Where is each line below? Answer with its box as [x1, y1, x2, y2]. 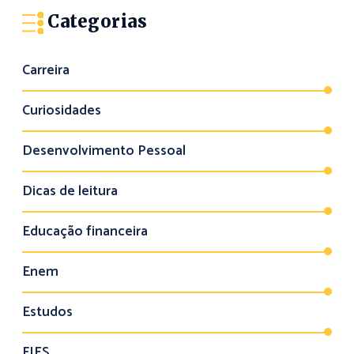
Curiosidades [22, 99, 101, 122]
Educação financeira [22, 220, 148, 243]
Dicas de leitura [22, 179, 118, 203]
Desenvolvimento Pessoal [22, 139, 186, 163]
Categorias [47, 11, 148, 33]
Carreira [22, 58, 70, 82]
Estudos [22, 300, 73, 324]
